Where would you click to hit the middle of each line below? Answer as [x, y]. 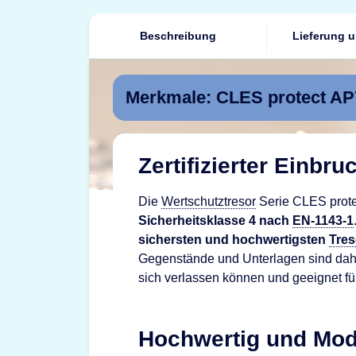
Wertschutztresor [209, 201]
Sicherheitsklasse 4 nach [215, 221]
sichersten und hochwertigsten [234, 240]
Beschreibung [178, 35]
